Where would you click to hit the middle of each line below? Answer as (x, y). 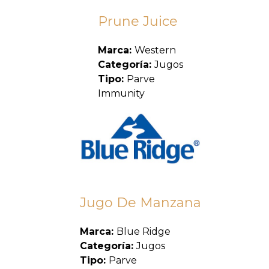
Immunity (121, 94)
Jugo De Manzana (141, 202)
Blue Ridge (144, 231)
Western (155, 50)
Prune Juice (138, 22)
